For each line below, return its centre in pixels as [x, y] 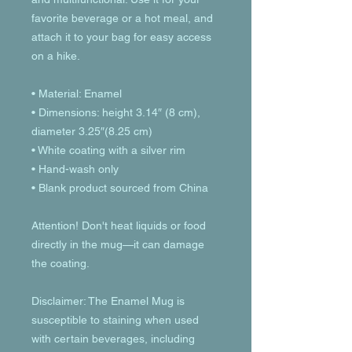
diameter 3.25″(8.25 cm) [92, 131]
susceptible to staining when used [115, 320]
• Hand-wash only [75, 169]
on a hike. [56, 56]
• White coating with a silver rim [108, 150]
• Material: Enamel [77, 93]
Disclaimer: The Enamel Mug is [108, 301]
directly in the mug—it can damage [118, 244]
